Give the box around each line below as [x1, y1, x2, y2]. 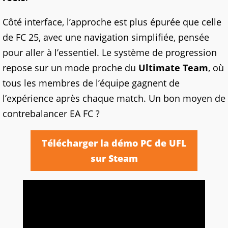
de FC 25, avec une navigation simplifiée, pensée [3, 31, 209, 44]
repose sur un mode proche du [3, 62, 138, 74]
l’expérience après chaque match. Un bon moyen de [3, 92, 225, 105]
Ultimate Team [138, 62, 208, 74]
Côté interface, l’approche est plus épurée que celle [3, 16, 221, 28]
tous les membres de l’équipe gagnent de [3, 77, 180, 90]
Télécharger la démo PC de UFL [42, 137, 186, 150]
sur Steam [90, 152, 138, 165]
